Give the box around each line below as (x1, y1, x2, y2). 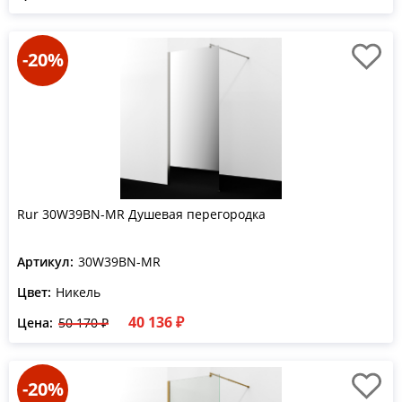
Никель (56, 284, 100, 301)
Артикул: (17, 253, 74, 270)
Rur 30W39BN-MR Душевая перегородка (17, 205, 266, 223)
